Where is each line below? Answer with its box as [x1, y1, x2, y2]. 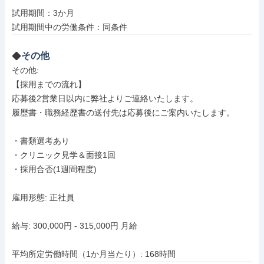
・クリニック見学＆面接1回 [12, 150, 115, 160]
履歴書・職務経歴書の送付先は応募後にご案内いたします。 [12, 108, 235, 117]
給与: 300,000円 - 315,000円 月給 [12, 221, 137, 230]
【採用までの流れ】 [12, 80, 86, 89]
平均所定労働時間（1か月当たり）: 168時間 [12, 249, 176, 259]
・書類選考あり [12, 136, 70, 146]
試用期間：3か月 [12, 8, 74, 18]
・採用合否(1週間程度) [12, 164, 97, 174]
